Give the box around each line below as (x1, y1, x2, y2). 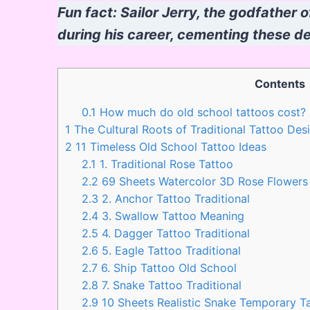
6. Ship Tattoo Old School (98, 260, 237, 275)
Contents (255, 76, 305, 91)
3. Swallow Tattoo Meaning (98, 208, 245, 223)
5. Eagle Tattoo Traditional (98, 243, 241, 257)
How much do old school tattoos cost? (96, 104, 307, 119)
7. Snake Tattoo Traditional (98, 277, 242, 292)
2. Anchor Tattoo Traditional (98, 191, 250, 206)
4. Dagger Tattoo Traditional (98, 226, 250, 240)
